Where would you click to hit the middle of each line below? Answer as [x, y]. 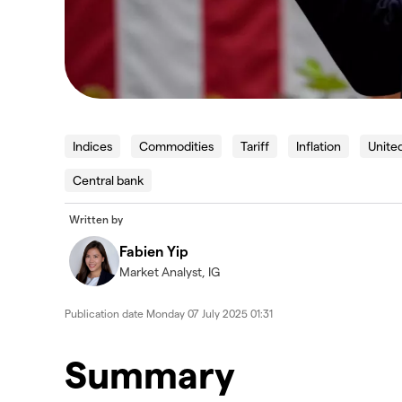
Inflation [319, 145]
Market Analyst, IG [170, 271]
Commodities [176, 145]
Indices [92, 145]
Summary [150, 373]
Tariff [255, 145]
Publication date [105, 313]
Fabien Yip [154, 250]
